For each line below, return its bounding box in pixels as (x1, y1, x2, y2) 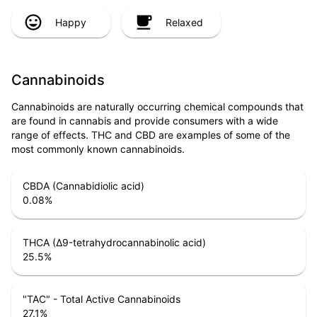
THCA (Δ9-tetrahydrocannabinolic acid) (23, 236, 206, 249)
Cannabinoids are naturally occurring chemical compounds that (11, 100, 304, 113)
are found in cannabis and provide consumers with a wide (11, 115, 278, 127)
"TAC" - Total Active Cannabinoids (23, 293, 180, 306)
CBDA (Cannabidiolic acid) (23, 180, 144, 192)
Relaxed (166, 16, 203, 28)
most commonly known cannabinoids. (11, 143, 185, 156)
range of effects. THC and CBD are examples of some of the (11, 129, 290, 142)
